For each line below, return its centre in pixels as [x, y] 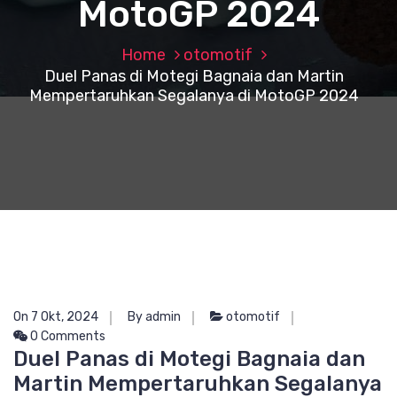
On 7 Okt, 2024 [56, 317]
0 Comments [66, 336]
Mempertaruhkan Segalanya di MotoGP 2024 [194, 96]
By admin [154, 317]
